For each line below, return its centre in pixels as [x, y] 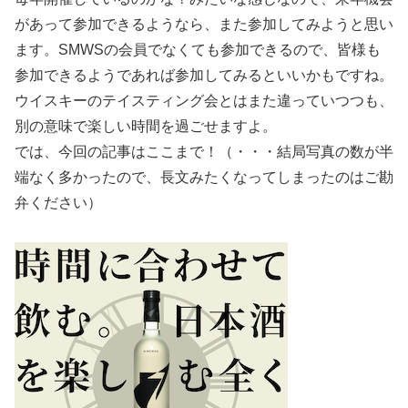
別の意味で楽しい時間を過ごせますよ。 [146, 126]
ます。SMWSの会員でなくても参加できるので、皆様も [198, 49]
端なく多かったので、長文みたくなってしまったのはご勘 [204, 177]
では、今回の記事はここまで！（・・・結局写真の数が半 [204, 151]
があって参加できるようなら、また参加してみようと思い [204, 24]
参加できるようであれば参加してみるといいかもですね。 [204, 75]
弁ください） [58, 202]
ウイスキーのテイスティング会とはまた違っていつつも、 [204, 100]
